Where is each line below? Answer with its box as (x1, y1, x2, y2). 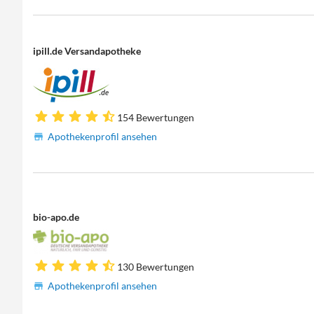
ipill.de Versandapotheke (33, 44, 142, 57)
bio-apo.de (33, 210, 80, 223)
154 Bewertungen (117, 111, 195, 123)
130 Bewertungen (117, 260, 195, 273)
